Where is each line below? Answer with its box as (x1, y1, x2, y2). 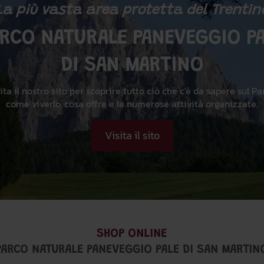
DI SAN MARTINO (61, 55, 203, 76)
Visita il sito (104, 127, 160, 143)
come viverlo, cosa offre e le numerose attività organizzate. (6, 96, 258, 111)
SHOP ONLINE (97, 228, 167, 240)
